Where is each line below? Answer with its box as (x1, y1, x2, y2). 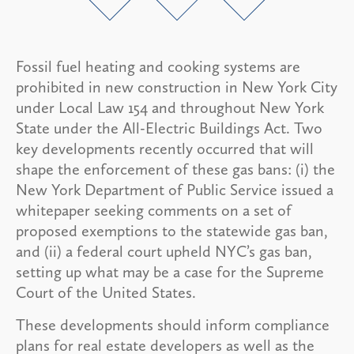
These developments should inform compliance (16, 314, 330, 334)
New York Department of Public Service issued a (16, 179, 333, 199)
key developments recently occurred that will (16, 138, 314, 158)
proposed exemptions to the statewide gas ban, (16, 220, 328, 240)
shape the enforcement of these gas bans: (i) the (16, 159, 335, 179)
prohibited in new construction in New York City (16, 77, 337, 96)
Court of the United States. (16, 282, 200, 302)
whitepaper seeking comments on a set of (16, 200, 292, 220)
